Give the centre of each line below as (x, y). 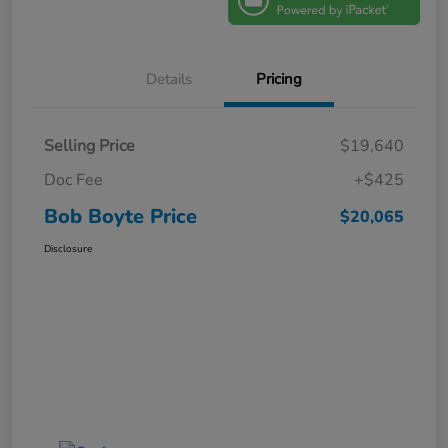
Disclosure (68, 249)
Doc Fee (73, 180)
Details (169, 79)
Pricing (279, 79)
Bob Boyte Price (120, 217)
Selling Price (89, 146)
